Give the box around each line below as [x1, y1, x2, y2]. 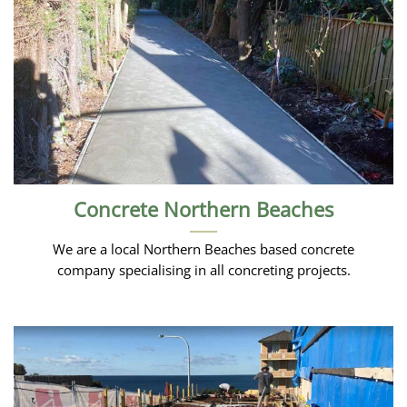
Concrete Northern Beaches [74, 196, 333, 223]
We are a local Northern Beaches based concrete [53, 239, 354, 258]
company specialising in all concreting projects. [56, 260, 351, 279]
